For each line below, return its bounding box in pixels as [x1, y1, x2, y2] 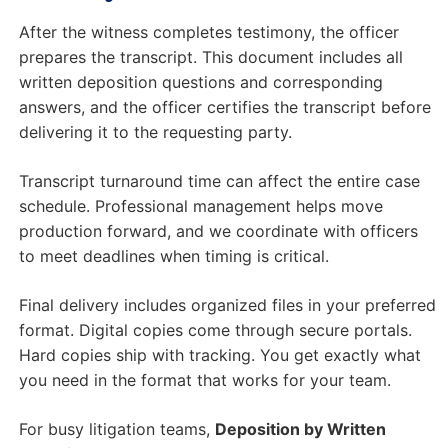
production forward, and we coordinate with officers [18, 220, 418, 241]
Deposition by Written [214, 418, 386, 439]
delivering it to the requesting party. [18, 121, 292, 142]
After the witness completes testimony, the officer [18, 21, 399, 42]
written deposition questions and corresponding [18, 71, 383, 92]
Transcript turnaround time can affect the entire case [18, 170, 420, 191]
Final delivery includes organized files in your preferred [18, 294, 436, 315]
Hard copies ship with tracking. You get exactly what [18, 344, 421, 365]
